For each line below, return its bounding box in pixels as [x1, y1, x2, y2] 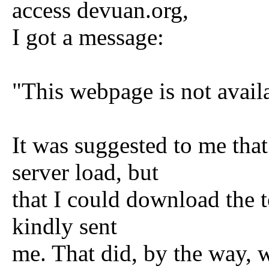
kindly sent [12, 213, 117, 239]
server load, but [12, 159, 159, 185]
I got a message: [12, 24, 164, 50]
